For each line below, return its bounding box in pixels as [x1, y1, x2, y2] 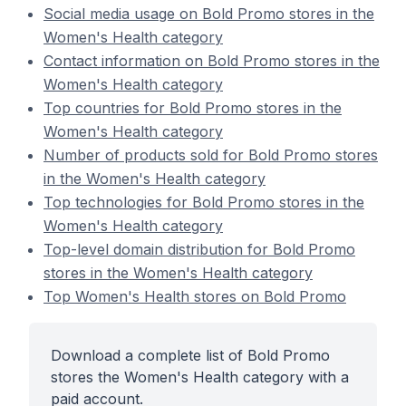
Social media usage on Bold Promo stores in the [43, 5, 374, 23]
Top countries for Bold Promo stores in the [43, 99, 342, 117]
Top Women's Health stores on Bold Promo [43, 287, 346, 305]
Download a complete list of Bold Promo [51, 346, 330, 364]
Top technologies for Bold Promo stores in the [43, 193, 364, 211]
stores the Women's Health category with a [51, 368, 349, 386]
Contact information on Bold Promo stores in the [43, 52, 380, 70]
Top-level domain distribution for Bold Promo [43, 240, 355, 258]
